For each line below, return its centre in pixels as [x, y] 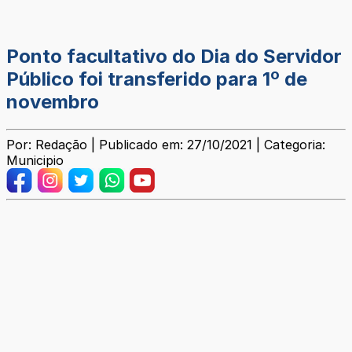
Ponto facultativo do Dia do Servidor [174, 57]
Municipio [35, 161]
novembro [53, 102]
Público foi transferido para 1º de [157, 79]
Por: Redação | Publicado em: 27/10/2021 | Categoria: [166, 145]
